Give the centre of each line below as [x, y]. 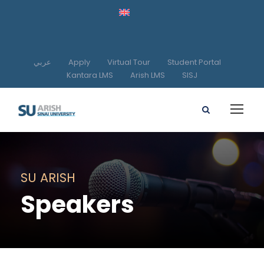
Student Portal [194, 62]
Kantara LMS [90, 75]
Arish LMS [148, 75]
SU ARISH [48, 177]
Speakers [77, 204]
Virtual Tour [129, 62]
